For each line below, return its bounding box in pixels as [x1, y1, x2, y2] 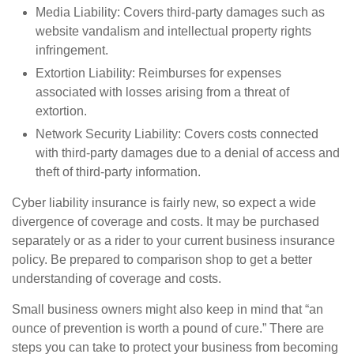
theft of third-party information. [36, 164, 201, 179]
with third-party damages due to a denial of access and [36, 145, 340, 160]
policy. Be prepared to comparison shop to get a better [12, 252, 312, 266]
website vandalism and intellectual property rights [36, 24, 311, 38]
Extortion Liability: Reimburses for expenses [36, 66, 281, 80]
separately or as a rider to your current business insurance [12, 233, 335, 247]
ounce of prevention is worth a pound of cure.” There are [12, 321, 324, 335]
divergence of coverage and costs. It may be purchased [12, 214, 319, 228]
